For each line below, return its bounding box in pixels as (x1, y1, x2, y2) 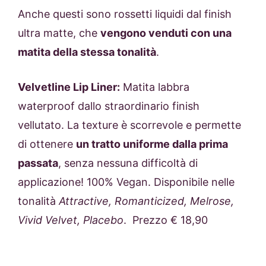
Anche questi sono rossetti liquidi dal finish (18, 7, 232, 20)
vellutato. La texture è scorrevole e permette (18, 118, 241, 131)
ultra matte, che (18, 26, 100, 39)
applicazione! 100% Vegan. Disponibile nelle (18, 175, 235, 188)
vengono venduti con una (100, 26, 232, 39)
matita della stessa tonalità (18, 45, 156, 58)
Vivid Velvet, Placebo (18, 213, 123, 226)
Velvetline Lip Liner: (18, 80, 120, 93)
